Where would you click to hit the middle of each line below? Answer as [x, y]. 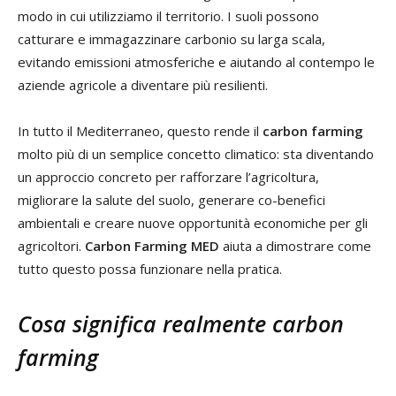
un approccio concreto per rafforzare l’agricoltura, [168, 177]
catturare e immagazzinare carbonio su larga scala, [171, 39]
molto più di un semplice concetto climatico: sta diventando [196, 154]
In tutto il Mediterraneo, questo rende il [140, 131]
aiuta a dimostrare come [295, 246]
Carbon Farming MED [152, 246]
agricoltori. [51, 246]
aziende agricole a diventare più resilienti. [143, 85]
